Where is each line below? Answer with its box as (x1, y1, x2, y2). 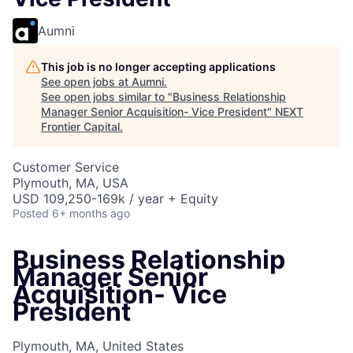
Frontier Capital (41, 119, 120, 133)
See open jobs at (41, 74, 132, 88)
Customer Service (13, 158, 119, 175)
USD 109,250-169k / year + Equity (13, 190, 218, 206)
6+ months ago (52, 206, 130, 220)
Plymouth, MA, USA (13, 174, 128, 191)
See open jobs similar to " (41, 89, 173, 103)
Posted (13, 206, 49, 220)
